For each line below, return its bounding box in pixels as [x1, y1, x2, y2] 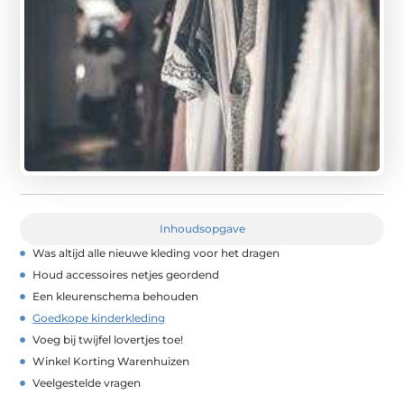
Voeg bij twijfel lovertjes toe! [32, 333, 184, 347]
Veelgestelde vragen [32, 376, 142, 390]
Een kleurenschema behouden [32, 289, 199, 304]
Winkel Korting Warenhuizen [32, 354, 190, 369]
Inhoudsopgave [159, 222, 245, 236]
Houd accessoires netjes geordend [32, 268, 220, 282]
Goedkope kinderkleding [32, 311, 166, 326]
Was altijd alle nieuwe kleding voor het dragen [32, 246, 280, 261]
